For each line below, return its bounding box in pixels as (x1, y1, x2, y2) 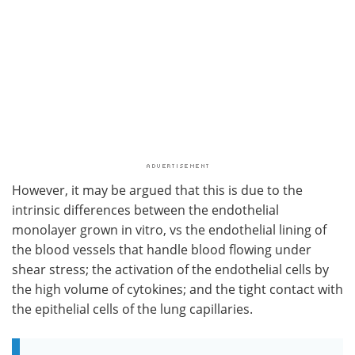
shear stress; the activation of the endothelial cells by (12, 260, 329, 277)
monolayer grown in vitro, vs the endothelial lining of (12, 220, 326, 238)
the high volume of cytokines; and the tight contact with (12, 280, 343, 297)
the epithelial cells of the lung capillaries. (12, 300, 253, 317)
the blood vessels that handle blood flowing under (12, 240, 311, 258)
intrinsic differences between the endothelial (12, 200, 279, 218)
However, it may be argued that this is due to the (12, 181, 303, 198)
